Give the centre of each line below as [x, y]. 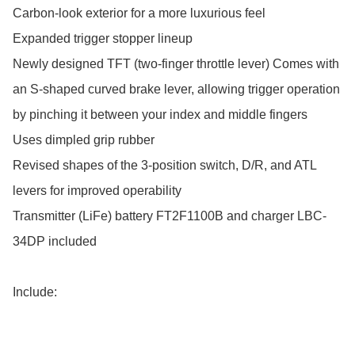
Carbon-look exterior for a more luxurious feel [139, 13]
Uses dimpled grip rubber [84, 140]
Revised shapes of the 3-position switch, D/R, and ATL [164, 166]
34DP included [55, 242]
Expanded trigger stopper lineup [103, 39]
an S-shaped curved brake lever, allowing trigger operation [176, 90]
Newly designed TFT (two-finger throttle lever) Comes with [176, 64]
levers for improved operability [97, 191]
